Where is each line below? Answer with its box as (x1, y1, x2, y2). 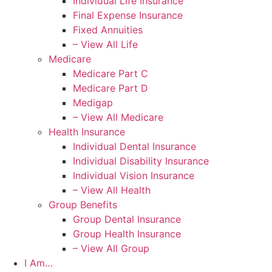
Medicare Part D (73, 81, 148, 94)
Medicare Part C (73, 67, 148, 80)
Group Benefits (49, 198, 117, 211)
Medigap (73, 96, 113, 109)
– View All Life (73, 38, 138, 50)
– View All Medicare (73, 110, 163, 123)
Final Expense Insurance (73, 8, 183, 21)
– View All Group (73, 242, 149, 254)
